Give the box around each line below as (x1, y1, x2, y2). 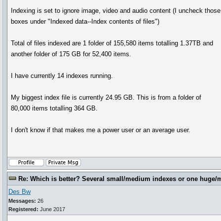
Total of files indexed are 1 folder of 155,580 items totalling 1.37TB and (11, 39, 214, 47)
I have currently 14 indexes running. (11, 72, 113, 79)
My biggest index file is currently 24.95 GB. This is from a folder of (11, 94, 202, 101)
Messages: (8, 198, 36, 204)
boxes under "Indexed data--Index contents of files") (11, 18, 160, 25)
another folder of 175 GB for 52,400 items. (11, 50, 132, 58)
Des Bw (8, 188, 31, 195)
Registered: (8, 206, 38, 212)
